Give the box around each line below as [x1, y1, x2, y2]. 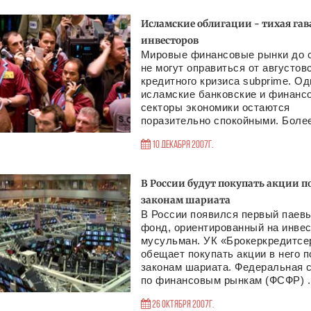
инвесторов [140, 35, 199, 47]
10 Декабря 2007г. [151, 140, 213, 151]
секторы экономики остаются [140, 101, 290, 113]
